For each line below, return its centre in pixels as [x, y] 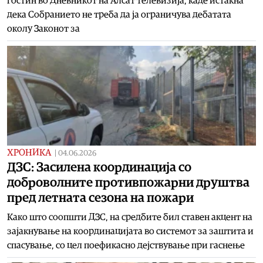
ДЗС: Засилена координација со [99, 167]
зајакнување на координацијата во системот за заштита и [130, 231]
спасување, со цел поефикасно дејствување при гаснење [126, 245]
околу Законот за [43, 28]
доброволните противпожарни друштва [128, 182]
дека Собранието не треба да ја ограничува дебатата [119, 14]
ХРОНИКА [29, 152]
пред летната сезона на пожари [100, 198]
